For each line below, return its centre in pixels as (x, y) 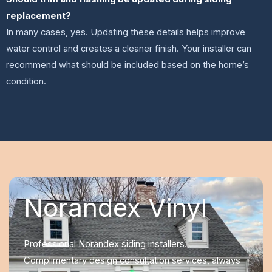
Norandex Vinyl (115, 207)
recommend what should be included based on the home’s (127, 65)
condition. (26, 82)
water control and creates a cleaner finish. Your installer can (129, 49)
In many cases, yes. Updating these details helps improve (126, 32)
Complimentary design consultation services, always (132, 260)
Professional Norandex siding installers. (105, 244)
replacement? (39, 16)
